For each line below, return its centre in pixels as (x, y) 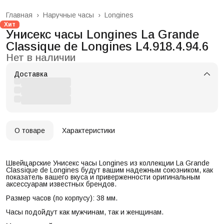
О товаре (30, 131)
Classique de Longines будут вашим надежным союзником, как (109, 170)
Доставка (31, 74)
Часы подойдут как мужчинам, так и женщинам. (85, 212)
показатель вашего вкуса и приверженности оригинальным (103, 177)
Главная (19, 15)
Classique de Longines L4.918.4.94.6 (107, 46)
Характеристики (88, 131)
